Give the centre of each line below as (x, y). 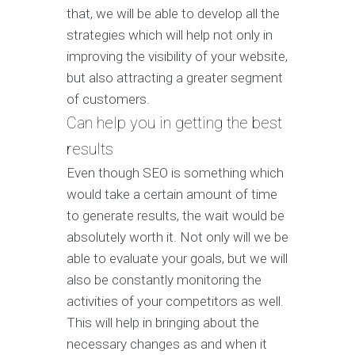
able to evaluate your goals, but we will (177, 259)
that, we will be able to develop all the (173, 14)
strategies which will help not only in (170, 35)
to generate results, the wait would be (176, 216)
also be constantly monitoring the (164, 280)
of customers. (108, 99)
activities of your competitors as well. (175, 302)
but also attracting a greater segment (175, 78)
